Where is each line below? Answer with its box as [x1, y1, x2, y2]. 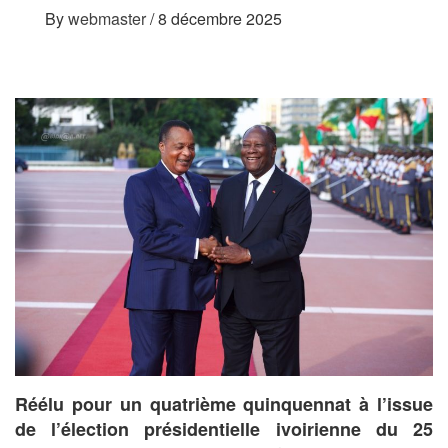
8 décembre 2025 [158, 6, 282, 30]
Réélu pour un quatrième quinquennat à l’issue [15, 391, 433, 418]
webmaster [68, 6, 150, 30]
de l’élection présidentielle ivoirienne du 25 [15, 416, 433, 443]
